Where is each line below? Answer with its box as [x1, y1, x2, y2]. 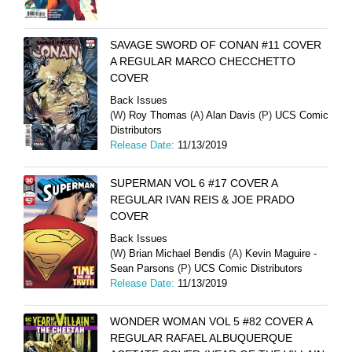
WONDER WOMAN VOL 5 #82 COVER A [110, 314, 312, 328]
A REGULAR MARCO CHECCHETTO [110, 54, 295, 68]
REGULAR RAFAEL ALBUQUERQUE [110, 331, 292, 344]
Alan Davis [206, 108, 255, 121]
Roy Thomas [129, 108, 187, 121]
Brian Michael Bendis [129, 247, 225, 259]
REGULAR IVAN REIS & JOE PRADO [110, 192, 295, 206]
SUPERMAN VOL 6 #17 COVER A [110, 176, 277, 189]
